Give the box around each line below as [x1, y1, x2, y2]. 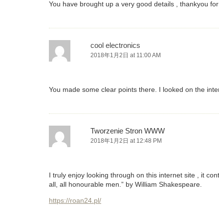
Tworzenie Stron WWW [90, 127, 165, 135]
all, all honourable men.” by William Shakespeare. [49, 180, 202, 189]
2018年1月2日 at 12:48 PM [90, 137, 162, 145]
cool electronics [90, 41, 140, 50]
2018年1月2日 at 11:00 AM [90, 52, 161, 59]
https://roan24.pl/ [49, 197, 101, 205]
